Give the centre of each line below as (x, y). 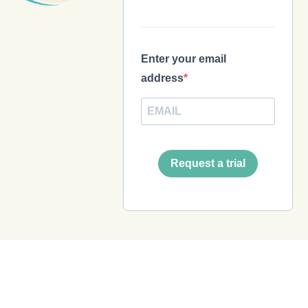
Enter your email (183, 58)
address (162, 78)
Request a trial (208, 164)
